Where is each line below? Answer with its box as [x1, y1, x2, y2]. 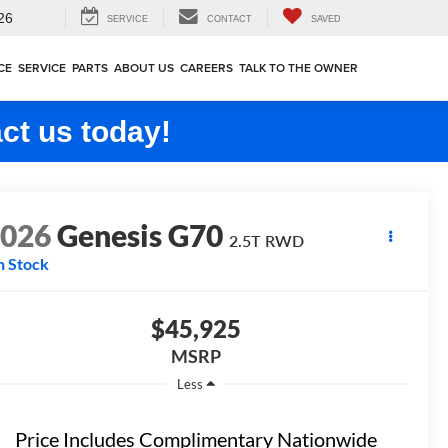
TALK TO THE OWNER [239, 59, 358, 77]
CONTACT [207, 14, 252, 25]
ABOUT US [114, 59, 174, 77]
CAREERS [180, 59, 233, 77]
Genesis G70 [57, 217, 224, 254]
